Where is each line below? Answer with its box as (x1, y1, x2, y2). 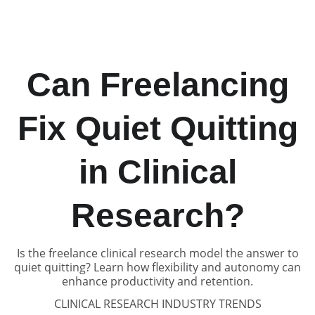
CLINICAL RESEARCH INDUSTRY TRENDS (53, 296, 262, 311)
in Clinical (78, 153, 237, 191)
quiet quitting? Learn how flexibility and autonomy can (14, 259, 301, 275)
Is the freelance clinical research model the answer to (16, 245, 299, 261)
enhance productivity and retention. (62, 274, 253, 289)
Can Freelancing (26, 66, 289, 103)
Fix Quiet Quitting (17, 110, 298, 147)
